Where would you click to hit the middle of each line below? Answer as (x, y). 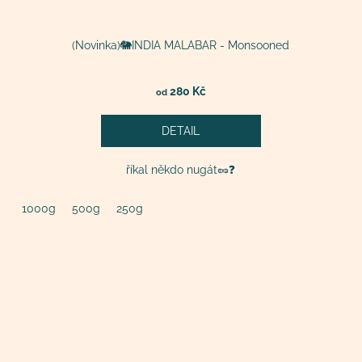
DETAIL (181, 130)
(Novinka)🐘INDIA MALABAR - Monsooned (181, 45)
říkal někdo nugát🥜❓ (181, 169)
